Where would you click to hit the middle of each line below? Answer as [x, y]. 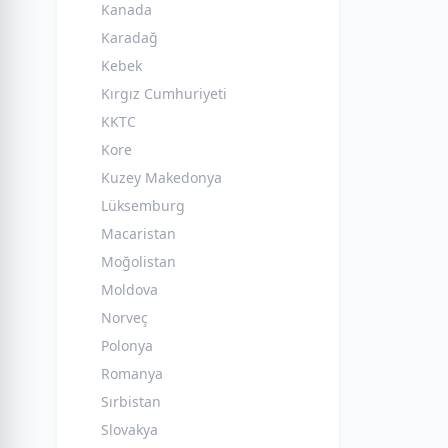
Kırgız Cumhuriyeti [164, 93]
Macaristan [138, 233]
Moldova [129, 289]
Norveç [124, 317]
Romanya [132, 373]
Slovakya [129, 429]
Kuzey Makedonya [161, 177]
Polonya [127, 345]
